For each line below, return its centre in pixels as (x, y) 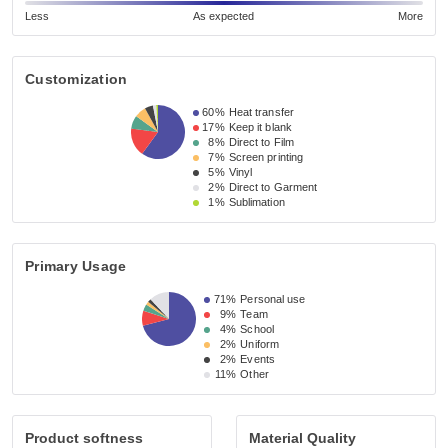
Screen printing (266, 157)
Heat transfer (261, 112)
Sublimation (256, 202)
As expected (224, 16)
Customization (76, 79)
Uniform (260, 344)
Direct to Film (261, 142)
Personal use (273, 299)
